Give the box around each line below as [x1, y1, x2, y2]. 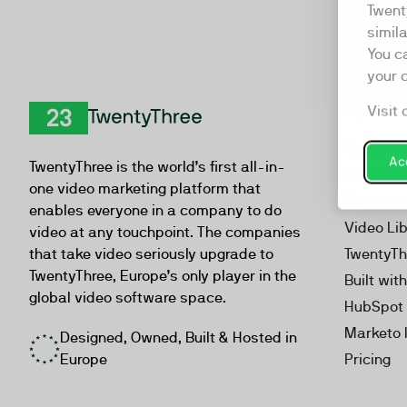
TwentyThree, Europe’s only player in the [29, 267, 296, 284]
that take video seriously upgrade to [29, 245, 273, 263]
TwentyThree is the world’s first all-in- [29, 158, 285, 175]
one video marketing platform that [29, 180, 261, 197]
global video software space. [29, 289, 226, 306]
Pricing [344, 351, 391, 368]
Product [344, 104, 397, 121]
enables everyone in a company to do [29, 202, 282, 219]
